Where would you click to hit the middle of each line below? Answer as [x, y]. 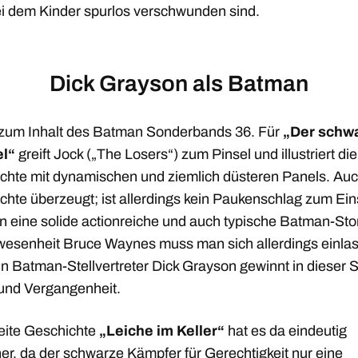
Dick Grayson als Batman [179, 84]
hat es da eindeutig [286, 331]
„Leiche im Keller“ [162, 331]
